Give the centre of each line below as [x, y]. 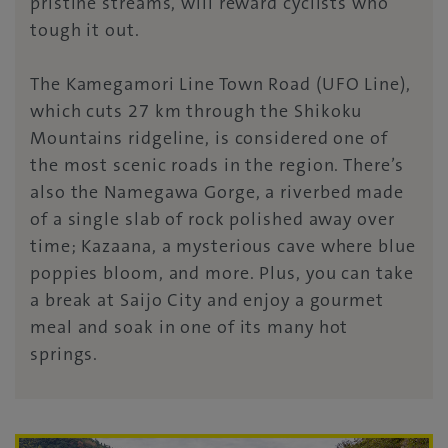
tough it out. [85, 29]
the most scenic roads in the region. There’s [217, 164]
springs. [64, 353]
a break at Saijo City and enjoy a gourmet [207, 299]
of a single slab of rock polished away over [212, 218]
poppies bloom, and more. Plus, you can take [222, 272]
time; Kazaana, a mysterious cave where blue [223, 245]
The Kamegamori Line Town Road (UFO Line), [220, 83]
